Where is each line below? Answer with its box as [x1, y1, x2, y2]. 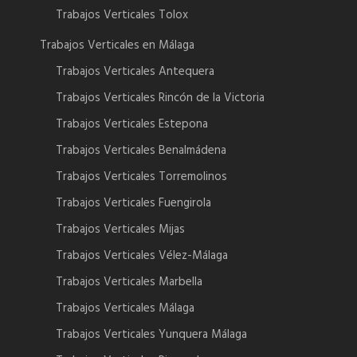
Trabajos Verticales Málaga [56, 299, 194, 319]
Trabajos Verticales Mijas [56, 220, 185, 240]
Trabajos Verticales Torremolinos [56, 167, 227, 187]
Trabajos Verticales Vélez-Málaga [56, 246, 228, 266]
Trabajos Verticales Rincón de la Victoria [56, 88, 265, 108]
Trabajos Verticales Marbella [56, 273, 202, 292]
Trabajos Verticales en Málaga [40, 36, 194, 56]
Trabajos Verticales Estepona [56, 115, 208, 135]
